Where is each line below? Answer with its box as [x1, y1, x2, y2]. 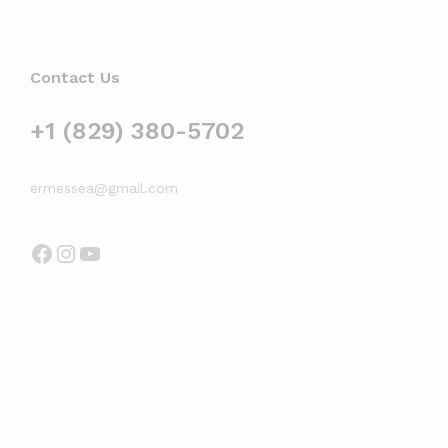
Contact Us [30, 67, 120, 87]
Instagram [53, 238, 170, 267]
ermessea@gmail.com [30, 179, 178, 196]
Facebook [29, 238, 137, 267]
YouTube [77, 238, 171, 267]
